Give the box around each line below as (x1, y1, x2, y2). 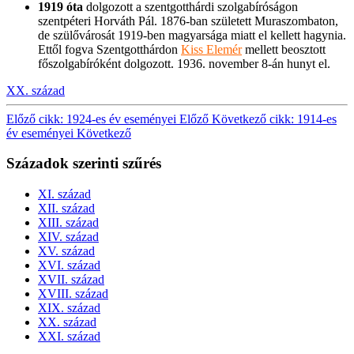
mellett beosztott (242, 42, 326, 56)
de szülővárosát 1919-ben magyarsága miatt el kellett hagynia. (38, 28, 346, 42)
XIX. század (38, 300, 100, 314)
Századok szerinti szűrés (6, 155, 161, 172)
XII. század (38, 201, 95, 215)
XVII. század (38, 272, 104, 286)
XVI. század (38, 258, 100, 272)
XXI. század (38, 329, 100, 343)
